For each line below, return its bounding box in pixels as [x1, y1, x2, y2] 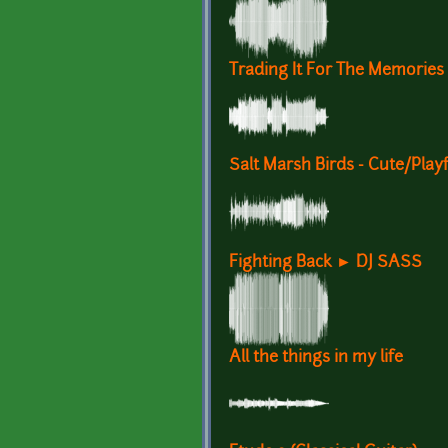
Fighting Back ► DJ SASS [229, 255, 422, 272]
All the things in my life [229, 350, 403, 367]
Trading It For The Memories [229, 63, 444, 80]
